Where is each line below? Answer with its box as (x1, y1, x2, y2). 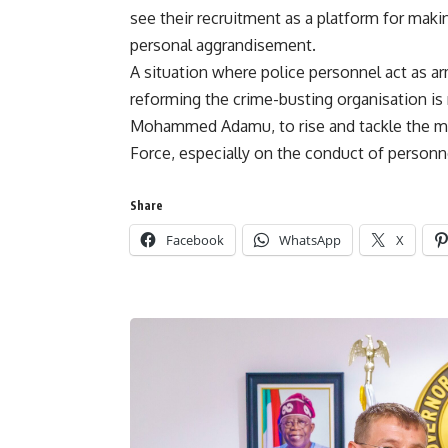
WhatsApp (279, 230, 341, 249)
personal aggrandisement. (130, 34, 316, 55)
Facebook (166, 230, 224, 249)
